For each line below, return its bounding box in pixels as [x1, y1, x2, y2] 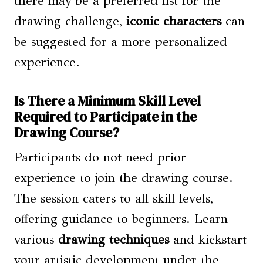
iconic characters [126, 14, 221, 29]
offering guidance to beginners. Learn [14, 211, 228, 227]
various [14, 232, 58, 248]
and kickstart [169, 232, 247, 248]
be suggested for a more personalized [14, 34, 227, 50]
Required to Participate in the [14, 107, 197, 126]
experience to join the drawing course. [14, 170, 233, 186]
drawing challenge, [14, 14, 126, 29]
